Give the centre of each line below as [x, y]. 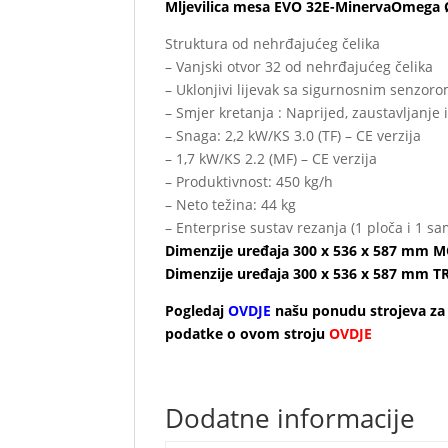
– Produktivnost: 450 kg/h [249, 181]
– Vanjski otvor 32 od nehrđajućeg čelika [299, 66]
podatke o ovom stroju [247, 333]
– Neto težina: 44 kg [231, 204]
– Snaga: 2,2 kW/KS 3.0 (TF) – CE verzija [293, 135]
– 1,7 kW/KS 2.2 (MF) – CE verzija [271, 158]
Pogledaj [197, 310]
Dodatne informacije [290, 417]
